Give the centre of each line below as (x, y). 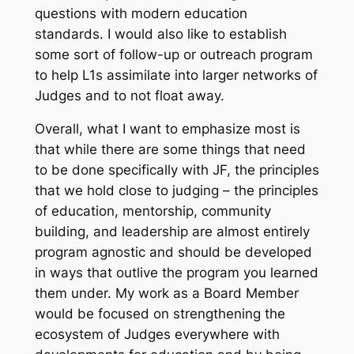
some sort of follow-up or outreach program (173, 54)
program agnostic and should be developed (173, 252)
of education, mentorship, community (153, 211)
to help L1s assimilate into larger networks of (176, 75)
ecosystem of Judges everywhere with (157, 335)
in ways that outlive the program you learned (176, 273)
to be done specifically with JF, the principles (177, 170)
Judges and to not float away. (129, 95)
